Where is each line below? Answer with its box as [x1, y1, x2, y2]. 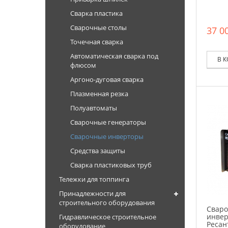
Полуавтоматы [70, 103, 117, 112]
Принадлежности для [59, 189, 126, 198]
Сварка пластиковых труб [70, 160, 152, 169]
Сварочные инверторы [70, 132, 144, 141]
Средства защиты [70, 146, 125, 155]
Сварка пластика [70, 9, 123, 18]
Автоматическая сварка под [70, 51, 158, 61]
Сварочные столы [70, 23, 127, 32]
